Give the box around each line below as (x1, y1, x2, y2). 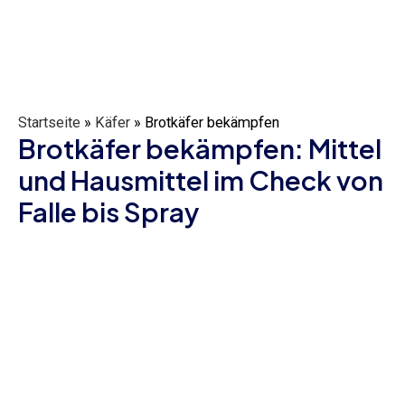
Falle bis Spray (18, 194, 199, 228)
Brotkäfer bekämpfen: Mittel (18, 131, 381, 165)
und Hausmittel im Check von (18, 163, 383, 196)
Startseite (18, 113, 80, 131)
